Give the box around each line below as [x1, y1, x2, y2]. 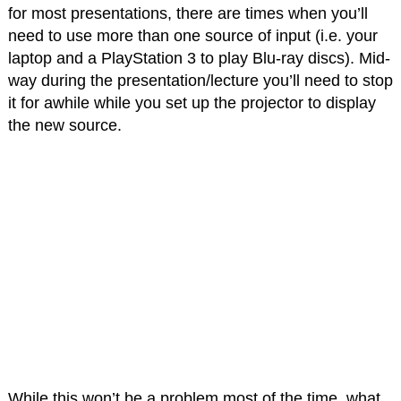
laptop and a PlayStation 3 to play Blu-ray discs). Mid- [7, 49, 390, 68]
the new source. [7, 116, 122, 135]
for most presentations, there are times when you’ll [7, 4, 368, 23]
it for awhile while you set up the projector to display [7, 94, 376, 113]
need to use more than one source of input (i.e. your [7, 27, 378, 46]
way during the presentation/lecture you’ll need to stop [7, 72, 393, 90]
